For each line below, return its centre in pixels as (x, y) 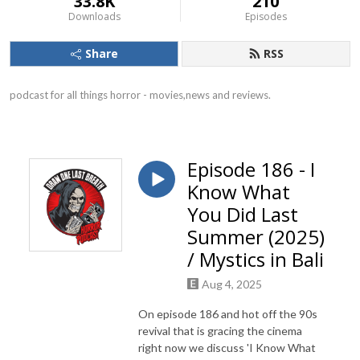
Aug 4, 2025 (232, 284)
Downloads (94, 16)
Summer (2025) (256, 237)
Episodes (266, 16)
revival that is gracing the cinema (220, 330)
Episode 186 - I (251, 169)
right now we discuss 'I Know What (227, 347)
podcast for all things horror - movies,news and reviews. (140, 95)
